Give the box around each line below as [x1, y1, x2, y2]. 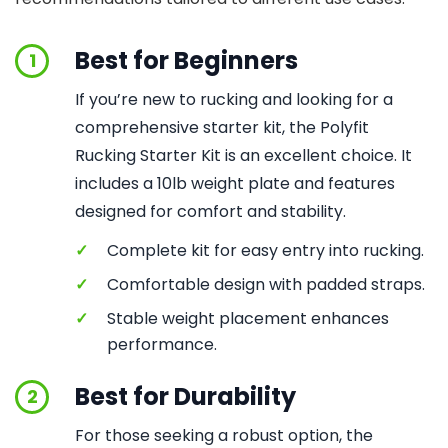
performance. [107, 333, 217, 356]
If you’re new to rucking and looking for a [75, 88, 393, 111]
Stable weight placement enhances [107, 307, 389, 330]
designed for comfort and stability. [75, 200, 346, 223]
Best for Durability [75, 380, 296, 413]
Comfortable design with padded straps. [107, 273, 425, 296]
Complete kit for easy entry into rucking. [107, 239, 424, 262]
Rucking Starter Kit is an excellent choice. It [75, 144, 412, 167]
